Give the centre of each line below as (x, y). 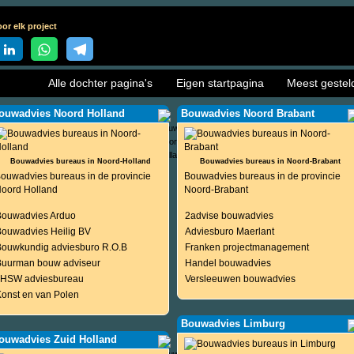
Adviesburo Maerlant (229, 232)
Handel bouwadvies (228, 263)
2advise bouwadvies (229, 216)
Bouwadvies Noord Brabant (247, 113)
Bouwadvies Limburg (233, 324)
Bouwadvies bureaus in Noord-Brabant (270, 161)
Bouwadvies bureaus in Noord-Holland (80, 161)
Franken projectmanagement (247, 247)
